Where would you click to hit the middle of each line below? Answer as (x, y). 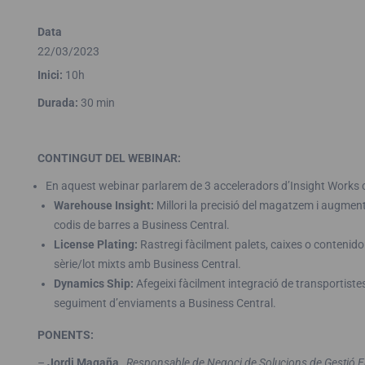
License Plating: (95, 244)
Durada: (57, 103)
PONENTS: (65, 335)
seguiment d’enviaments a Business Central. (165, 303)
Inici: (50, 75)
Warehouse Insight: (103, 205)
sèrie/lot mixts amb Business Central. (147, 264)
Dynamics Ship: (93, 284)
